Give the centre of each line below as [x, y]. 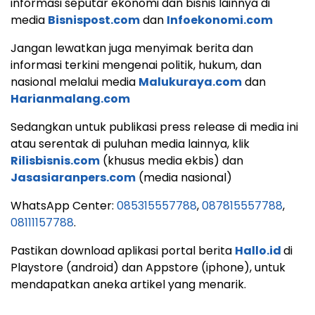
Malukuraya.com [190, 82]
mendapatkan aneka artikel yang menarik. [128, 284]
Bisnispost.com [94, 20]
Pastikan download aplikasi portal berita [123, 251]
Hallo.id [258, 251]
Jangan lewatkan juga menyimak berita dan [132, 48]
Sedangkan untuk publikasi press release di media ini [154, 127]
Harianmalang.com [70, 99]
